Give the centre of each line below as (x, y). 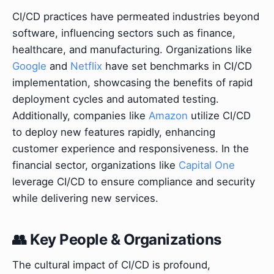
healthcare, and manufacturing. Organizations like (132, 49)
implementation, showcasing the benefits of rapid (132, 82)
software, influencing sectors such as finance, (124, 33)
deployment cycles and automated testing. (116, 99)
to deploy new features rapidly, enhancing (114, 132)
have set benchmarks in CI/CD (177, 66)
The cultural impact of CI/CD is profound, (111, 265)
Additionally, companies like (80, 115)
